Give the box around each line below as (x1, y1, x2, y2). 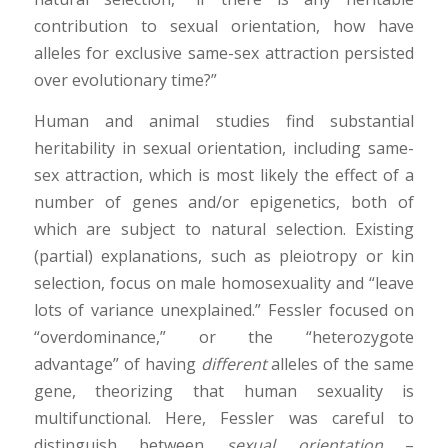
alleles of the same (266, 352, 415, 375)
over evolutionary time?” (33, 68, 217, 91)
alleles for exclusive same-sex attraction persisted (33, 41, 415, 64)
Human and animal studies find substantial (33, 109, 415, 132)
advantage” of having (33, 352, 201, 375)
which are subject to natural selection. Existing (33, 217, 415, 240)
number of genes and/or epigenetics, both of (33, 190, 415, 213)
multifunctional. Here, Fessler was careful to (33, 406, 415, 429)
